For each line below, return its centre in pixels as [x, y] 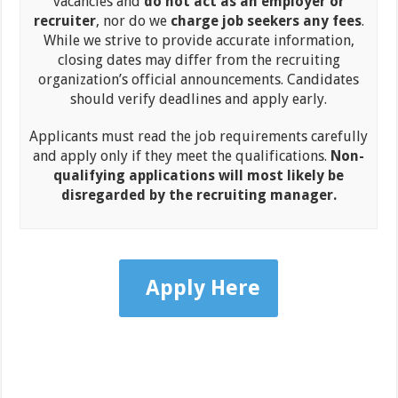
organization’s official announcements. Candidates [199, 80]
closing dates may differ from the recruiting [199, 60]
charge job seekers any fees [266, 21]
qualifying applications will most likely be [199, 176]
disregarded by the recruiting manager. [199, 195]
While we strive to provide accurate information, [199, 41]
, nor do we [133, 21]
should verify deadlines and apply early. [199, 99]
